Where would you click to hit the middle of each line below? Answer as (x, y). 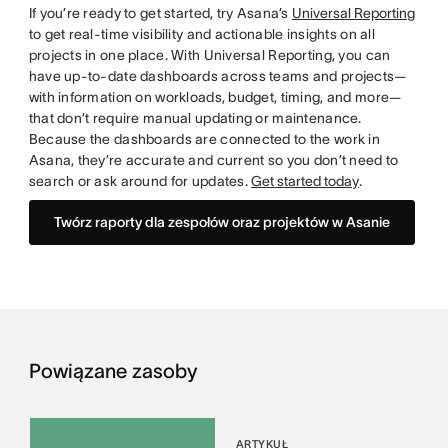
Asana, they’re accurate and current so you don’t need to (213, 160)
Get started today (305, 181)
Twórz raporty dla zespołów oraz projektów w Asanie (221, 222)
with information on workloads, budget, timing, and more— (215, 97)
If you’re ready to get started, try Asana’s (160, 13)
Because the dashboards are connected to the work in (204, 139)
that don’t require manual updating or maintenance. (195, 118)
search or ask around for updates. (140, 181)
